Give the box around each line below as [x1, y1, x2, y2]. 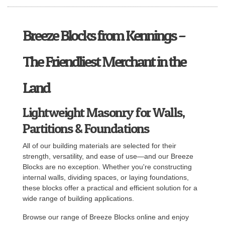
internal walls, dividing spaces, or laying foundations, [23, 173, 189, 181]
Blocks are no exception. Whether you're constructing [23, 162, 192, 171]
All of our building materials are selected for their [23, 141, 176, 150]
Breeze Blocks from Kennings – [23, 26, 185, 44]
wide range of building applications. [23, 194, 134, 202]
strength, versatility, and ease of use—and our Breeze [23, 152, 193, 160]
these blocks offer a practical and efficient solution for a [23, 183, 197, 192]
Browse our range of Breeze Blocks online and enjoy [23, 212, 189, 221]
